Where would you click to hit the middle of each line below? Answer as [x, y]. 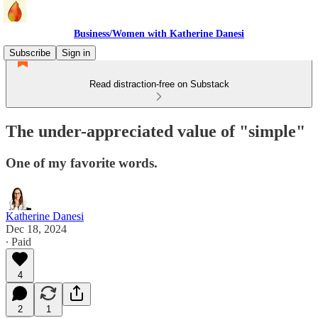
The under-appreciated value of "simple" [155, 131]
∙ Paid [18, 241]
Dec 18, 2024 [36, 229]
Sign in [76, 53]
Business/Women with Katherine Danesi [159, 34]
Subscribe [30, 53]
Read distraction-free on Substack [159, 84]
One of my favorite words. [82, 163]
